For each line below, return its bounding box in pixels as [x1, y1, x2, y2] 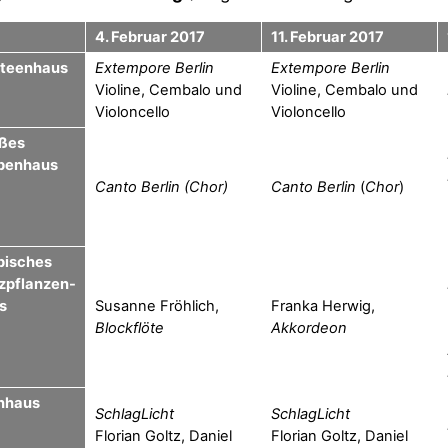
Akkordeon [270, 318, 347, 337]
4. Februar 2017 [94, 27, 205, 46]
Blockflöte [94, 318, 164, 337]
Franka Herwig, [270, 296, 375, 315]
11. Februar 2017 [270, 27, 384, 46]
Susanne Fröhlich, [94, 296, 219, 315]
